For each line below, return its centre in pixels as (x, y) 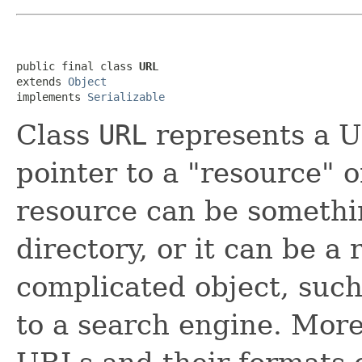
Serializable (126, 97)
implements (52, 97)
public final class (78, 66)
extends (42, 81)
